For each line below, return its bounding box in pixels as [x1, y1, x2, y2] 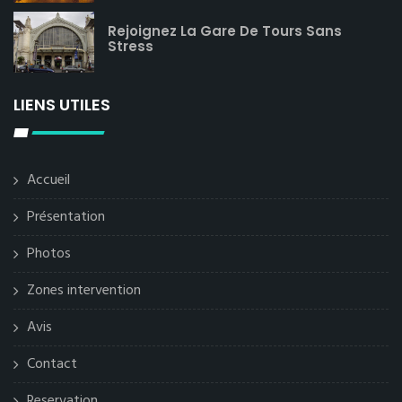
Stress [108, 37, 153, 57]
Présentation [27, 205, 105, 229]
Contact [27, 352, 77, 376]
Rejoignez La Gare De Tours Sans [108, 22, 342, 41]
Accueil [27, 168, 70, 192]
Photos [27, 241, 71, 266]
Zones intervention [27, 278, 141, 302]
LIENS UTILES [13, 92, 110, 116]
